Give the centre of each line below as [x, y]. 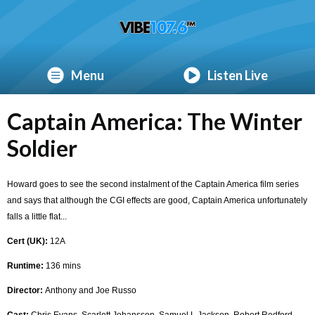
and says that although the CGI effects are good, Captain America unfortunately [157, 200]
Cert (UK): [27, 241]
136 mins [62, 265]
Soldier [42, 148]
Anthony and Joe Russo [90, 290]
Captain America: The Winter [155, 121]
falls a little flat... [37, 216]
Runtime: [25, 265]
